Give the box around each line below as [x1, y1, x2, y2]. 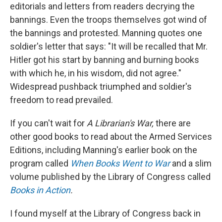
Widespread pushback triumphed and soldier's [10, 81, 192, 92]
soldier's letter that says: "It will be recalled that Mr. [10, 41, 208, 52]
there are [154, 117, 191, 128]
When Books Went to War [70, 158, 170, 168]
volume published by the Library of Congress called [10, 171, 211, 182]
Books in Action [10, 184, 70, 195]
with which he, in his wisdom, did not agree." [10, 67, 181, 78]
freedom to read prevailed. [10, 94, 113, 105]
